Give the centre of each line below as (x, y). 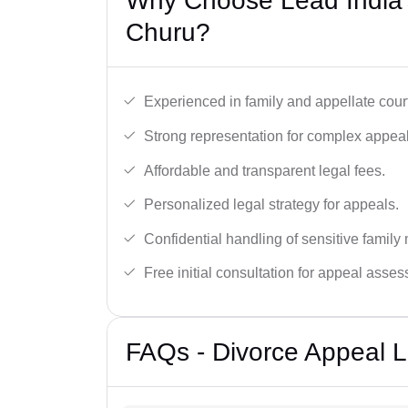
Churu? (168, 32)
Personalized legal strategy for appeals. (271, 205)
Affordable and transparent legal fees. (265, 170)
